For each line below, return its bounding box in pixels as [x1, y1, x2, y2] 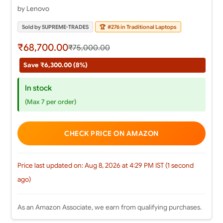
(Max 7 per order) [24, 98, 76, 107]
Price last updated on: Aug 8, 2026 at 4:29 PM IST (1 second [17, 161, 194, 170]
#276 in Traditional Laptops [106, 23, 177, 31]
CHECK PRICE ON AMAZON [64, 129, 159, 138]
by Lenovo [17, 4, 49, 13]
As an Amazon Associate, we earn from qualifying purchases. [17, 203, 202, 212]
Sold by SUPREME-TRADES [21, 23, 89, 31]
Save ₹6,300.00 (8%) [23, 61, 88, 70]
